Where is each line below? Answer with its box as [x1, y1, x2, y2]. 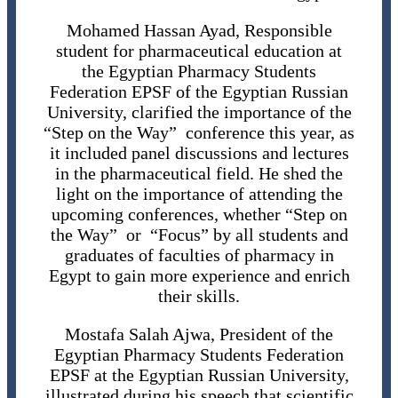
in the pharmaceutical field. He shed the [55, 163, 343, 184]
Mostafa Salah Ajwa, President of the [65, 324, 333, 345]
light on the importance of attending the [55, 184, 343, 204]
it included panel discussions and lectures [49, 143, 349, 163]
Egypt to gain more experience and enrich [48, 266, 350, 286]
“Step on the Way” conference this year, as [44, 123, 354, 143]
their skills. [158, 286, 240, 306]
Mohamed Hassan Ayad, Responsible [66, 20, 332, 41]
